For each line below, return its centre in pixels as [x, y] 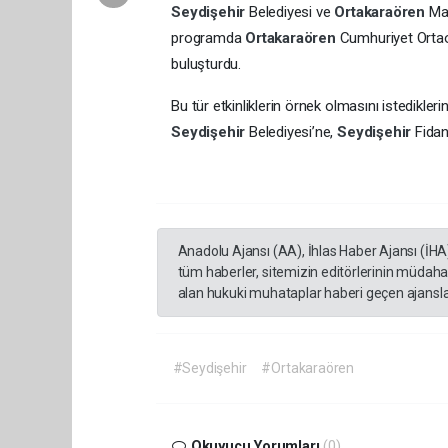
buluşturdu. [206, 64]
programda [208, 38]
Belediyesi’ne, [293, 132]
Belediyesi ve [291, 12]
